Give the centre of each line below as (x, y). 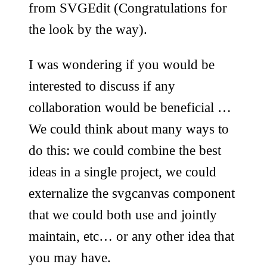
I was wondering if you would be (122, 65)
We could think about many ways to (129, 129)
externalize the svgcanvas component (132, 193)
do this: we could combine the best (125, 150)
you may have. (70, 258)
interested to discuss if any (102, 86)
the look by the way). (88, 30)
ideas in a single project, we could (122, 172)
